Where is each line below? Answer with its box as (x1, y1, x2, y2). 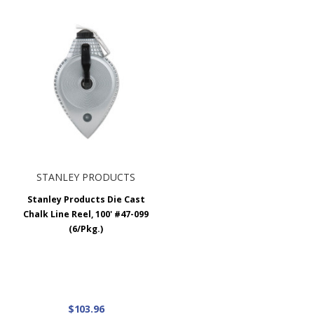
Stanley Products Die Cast (27, 193, 145, 205)
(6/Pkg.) (69, 223, 104, 235)
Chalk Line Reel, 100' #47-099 (23, 208, 149, 220)
